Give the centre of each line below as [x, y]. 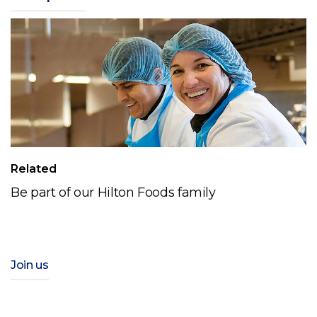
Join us [30, 265]
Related [34, 168]
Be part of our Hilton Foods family [113, 192]
